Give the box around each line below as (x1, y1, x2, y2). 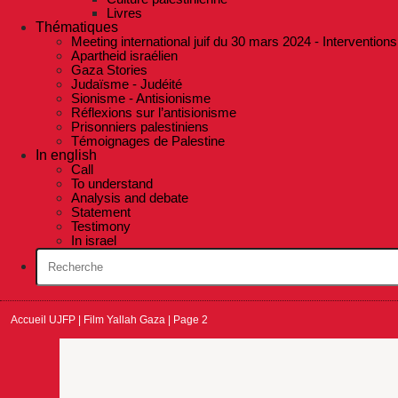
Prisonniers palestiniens (71, 119, 209, 135)
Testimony (71, 219, 131, 235)
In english (36, 147, 97, 163)
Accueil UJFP (11, 314, 76, 326)
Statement (71, 204, 131, 220)
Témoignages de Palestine (71, 133, 225, 149)
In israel (71, 233, 116, 249)
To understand (71, 176, 153, 192)
